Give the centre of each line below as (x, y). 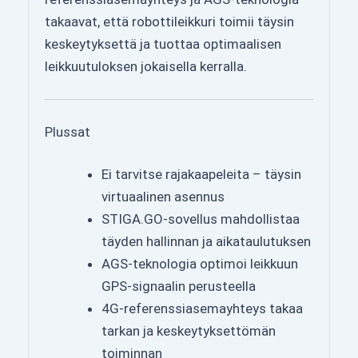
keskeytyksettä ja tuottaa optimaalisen (163, 44)
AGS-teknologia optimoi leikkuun (200, 264)
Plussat (68, 131)
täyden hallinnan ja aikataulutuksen (206, 242)
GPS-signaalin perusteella (179, 286)
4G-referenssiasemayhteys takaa (202, 309)
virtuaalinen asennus (163, 197)
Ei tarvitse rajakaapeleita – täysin (201, 175)
